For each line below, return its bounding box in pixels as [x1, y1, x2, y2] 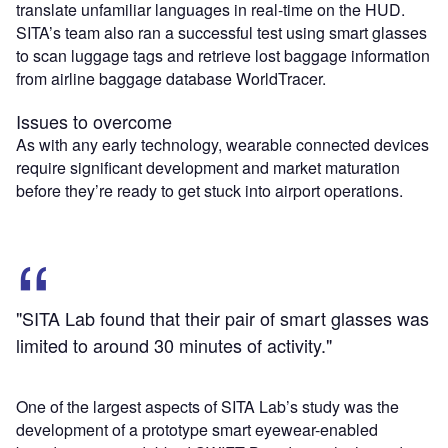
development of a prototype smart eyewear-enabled [16, 418, 378, 442]
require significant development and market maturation [16, 156, 400, 180]
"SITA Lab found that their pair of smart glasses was [16, 305, 429, 332]
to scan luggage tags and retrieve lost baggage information [16, 44, 430, 68]
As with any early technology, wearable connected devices [16, 133, 429, 157]
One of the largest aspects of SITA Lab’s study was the [16, 395, 399, 419]
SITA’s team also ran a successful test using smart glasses [16, 21, 427, 45]
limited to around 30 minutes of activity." [16, 332, 332, 359]
